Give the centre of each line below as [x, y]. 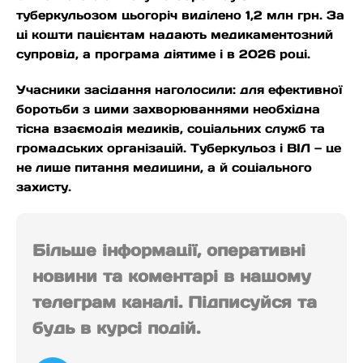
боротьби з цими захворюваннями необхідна [168, 109]
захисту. [44, 187]
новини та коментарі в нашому [172, 277]
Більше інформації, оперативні [169, 251]
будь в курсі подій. [116, 329]
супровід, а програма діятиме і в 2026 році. [163, 54]
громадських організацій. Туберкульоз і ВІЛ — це [179, 148]
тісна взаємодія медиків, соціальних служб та [171, 129]
